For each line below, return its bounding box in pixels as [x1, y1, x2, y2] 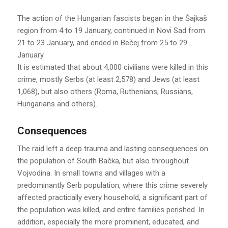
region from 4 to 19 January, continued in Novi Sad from [17, 25, 205, 35]
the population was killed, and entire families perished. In [17, 205, 205, 215]
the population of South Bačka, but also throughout [17, 156, 189, 166]
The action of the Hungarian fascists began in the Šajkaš [17, 13, 207, 23]
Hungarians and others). [17, 99, 97, 108]
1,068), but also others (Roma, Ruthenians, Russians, [17, 87, 193, 96]
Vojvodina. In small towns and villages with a [17, 168, 165, 178]
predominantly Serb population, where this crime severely [17, 181, 208, 190]
